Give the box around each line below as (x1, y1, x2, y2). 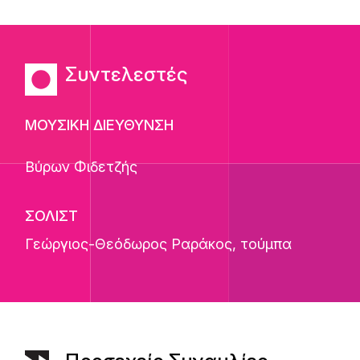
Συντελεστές (65, 63, 189, 86)
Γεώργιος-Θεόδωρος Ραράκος (25, 235, 233, 252)
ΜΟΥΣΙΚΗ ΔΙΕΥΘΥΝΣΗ (25, 117, 174, 133)
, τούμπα (232, 235, 292, 252)
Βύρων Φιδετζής (25, 158, 138, 175)
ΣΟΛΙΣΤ (25, 207, 79, 224)
